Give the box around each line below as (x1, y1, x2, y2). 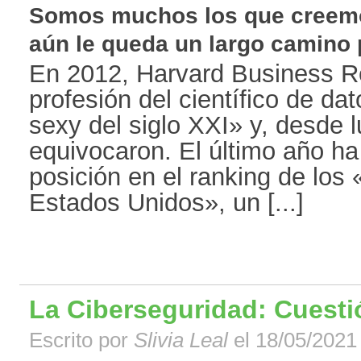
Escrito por (29, 329, 134, 352)
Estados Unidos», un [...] (29, 189, 304, 217)
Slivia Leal (134, 329, 228, 352)
